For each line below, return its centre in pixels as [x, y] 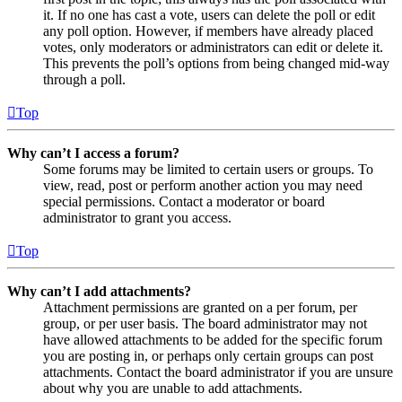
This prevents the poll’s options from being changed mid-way [216, 63]
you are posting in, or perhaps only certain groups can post [208, 355]
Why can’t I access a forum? [93, 153]
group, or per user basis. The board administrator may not [205, 323]
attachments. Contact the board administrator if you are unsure [218, 371]
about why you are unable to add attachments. [173, 388]
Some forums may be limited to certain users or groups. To [208, 169]
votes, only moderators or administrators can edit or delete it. [213, 47]
